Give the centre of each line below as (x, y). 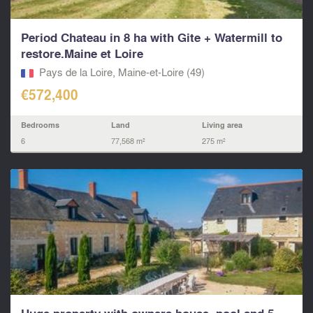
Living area (222, 125)
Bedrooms (40, 125)
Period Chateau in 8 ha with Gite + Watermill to (152, 37)
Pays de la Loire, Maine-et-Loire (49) (122, 72)
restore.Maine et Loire (82, 53)
